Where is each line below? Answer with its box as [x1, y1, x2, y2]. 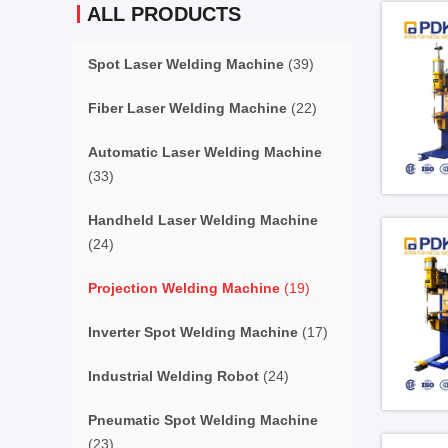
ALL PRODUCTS [87, 3, 241, 25]
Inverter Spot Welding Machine [88, 324, 298, 340]
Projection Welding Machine [88, 280, 280, 296]
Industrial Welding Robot [88, 368, 259, 384]
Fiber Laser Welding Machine [88, 100, 287, 116]
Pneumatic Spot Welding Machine [88, 412, 318, 428]
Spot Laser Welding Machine [88, 56, 284, 72]
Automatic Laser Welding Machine [88, 144, 322, 160]
